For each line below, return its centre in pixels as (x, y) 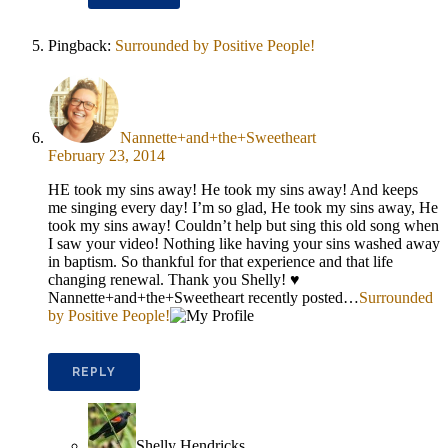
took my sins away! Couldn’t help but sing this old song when (243, 226)
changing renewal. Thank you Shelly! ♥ (174, 280)
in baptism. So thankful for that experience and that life (220, 262)
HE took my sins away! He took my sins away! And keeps (233, 190)
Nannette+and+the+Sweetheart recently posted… (203, 298)
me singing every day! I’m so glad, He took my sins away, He (243, 208)
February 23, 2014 (106, 156)
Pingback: (81, 46)
